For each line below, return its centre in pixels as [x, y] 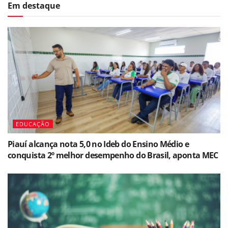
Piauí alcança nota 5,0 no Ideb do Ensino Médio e [98, 144]
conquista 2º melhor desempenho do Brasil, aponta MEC [113, 155]
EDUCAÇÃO [33, 124]
